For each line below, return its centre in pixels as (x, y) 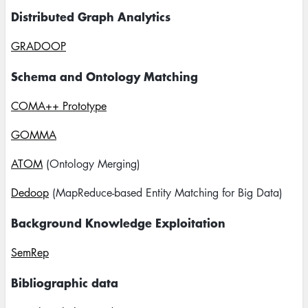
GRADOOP (38, 46)
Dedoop (30, 192)
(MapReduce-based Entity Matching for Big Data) (166, 192)
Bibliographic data (65, 282)
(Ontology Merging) (91, 164)
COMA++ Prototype (59, 106)
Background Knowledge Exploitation (118, 222)
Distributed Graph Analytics (91, 16)
